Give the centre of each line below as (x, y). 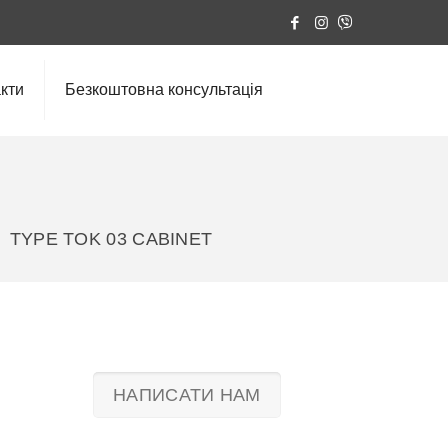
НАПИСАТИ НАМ (187, 395)
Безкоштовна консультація (164, 89)
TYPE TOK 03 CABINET (111, 239)
